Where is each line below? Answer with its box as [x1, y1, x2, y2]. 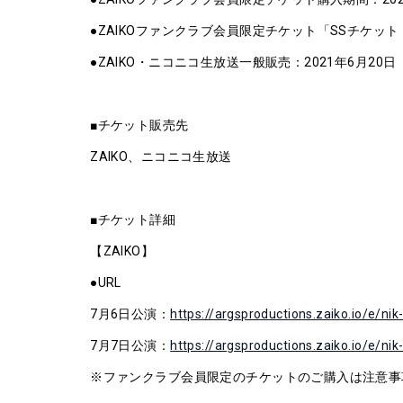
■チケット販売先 [90, 118, 189, 132]
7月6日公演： [90, 307, 171, 321]
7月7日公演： [90, 338, 171, 353]
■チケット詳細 [90, 212, 176, 227]
